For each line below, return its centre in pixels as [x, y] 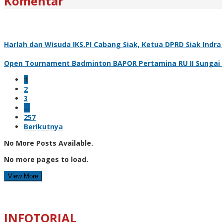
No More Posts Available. [49, 143]
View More [23, 176]
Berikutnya [43, 126]
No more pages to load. [46, 159]
